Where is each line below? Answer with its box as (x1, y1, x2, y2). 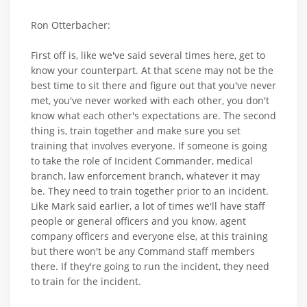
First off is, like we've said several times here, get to (31, 48, 265, 62)
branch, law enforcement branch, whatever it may (31, 169, 260, 182)
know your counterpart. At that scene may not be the (31, 63, 273, 77)
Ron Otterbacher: (31, 18, 110, 32)
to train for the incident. (31, 274, 141, 288)
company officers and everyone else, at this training (31, 229, 268, 243)
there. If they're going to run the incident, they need (31, 259, 269, 273)
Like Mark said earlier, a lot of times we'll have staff (31, 199, 265, 212)
